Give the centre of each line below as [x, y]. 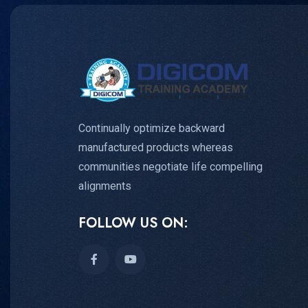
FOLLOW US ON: [133, 223]
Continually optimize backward [152, 128]
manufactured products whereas [156, 147]
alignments [105, 186]
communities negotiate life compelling [170, 166]
